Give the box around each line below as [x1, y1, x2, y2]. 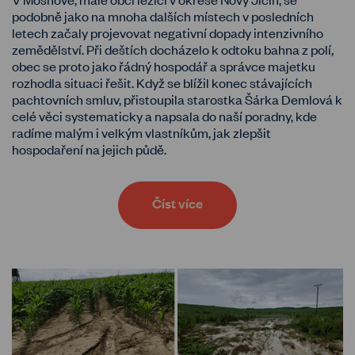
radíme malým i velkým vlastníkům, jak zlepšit [12, 123, 271, 141]
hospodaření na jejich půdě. [12, 139, 166, 158]
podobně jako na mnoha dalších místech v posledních [12, 6, 314, 25]
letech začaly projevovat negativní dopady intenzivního [12, 23, 323, 41]
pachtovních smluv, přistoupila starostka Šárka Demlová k [12, 90, 342, 108]
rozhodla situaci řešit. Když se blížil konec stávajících [12, 73, 312, 91]
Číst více [152, 193, 203, 212]
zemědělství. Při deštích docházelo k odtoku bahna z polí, [12, 40, 334, 58]
